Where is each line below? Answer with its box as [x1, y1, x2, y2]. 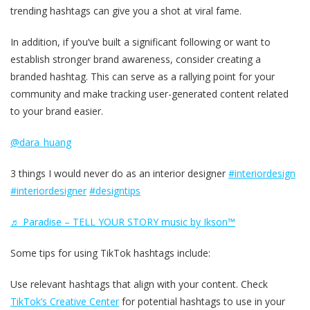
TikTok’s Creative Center [10, 295, 119, 309]
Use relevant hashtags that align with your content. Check [10, 277, 268, 291]
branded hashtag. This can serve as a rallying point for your [10, 70, 275, 84]
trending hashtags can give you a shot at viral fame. [10, 4, 241, 18]
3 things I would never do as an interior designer [10, 167, 228, 181]
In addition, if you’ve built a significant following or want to [10, 35, 271, 49]
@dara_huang [10, 136, 71, 149]
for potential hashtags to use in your [119, 295, 285, 309]
